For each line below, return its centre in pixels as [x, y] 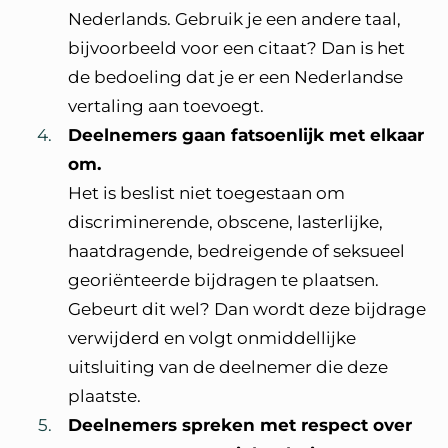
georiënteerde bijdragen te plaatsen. [223, 280]
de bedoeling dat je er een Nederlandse [235, 77]
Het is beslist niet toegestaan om [206, 193]
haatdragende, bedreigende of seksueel [236, 251]
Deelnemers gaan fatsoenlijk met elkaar [246, 135]
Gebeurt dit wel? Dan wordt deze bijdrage [247, 309]
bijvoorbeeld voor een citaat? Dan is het [236, 48]
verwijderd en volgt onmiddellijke [212, 338]
